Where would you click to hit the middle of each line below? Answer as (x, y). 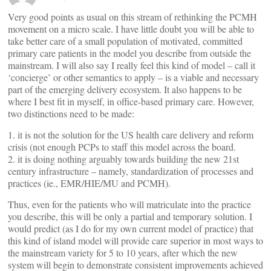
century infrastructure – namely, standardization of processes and (131, 171)
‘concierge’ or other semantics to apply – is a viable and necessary (133, 77)
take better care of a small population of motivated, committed (125, 41)
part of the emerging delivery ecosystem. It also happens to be (125, 89)
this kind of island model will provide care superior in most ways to (135, 240)
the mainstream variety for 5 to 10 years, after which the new (123, 253)
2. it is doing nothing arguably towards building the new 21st (123, 159)
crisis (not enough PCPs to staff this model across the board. (122, 147)
